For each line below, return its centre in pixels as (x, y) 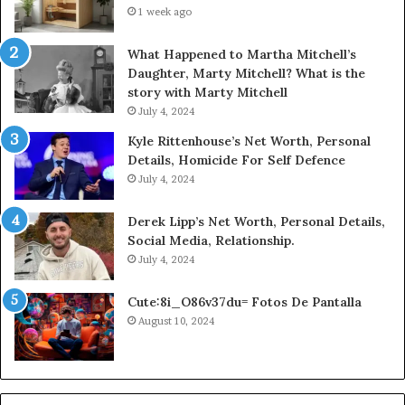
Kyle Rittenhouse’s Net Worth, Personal (249, 141)
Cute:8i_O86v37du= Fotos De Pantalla (245, 301)
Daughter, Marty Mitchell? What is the (246, 73)
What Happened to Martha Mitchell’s (242, 54)
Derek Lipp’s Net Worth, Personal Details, (256, 221)
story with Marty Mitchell (207, 92)
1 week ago (165, 11)
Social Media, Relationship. (211, 240)
